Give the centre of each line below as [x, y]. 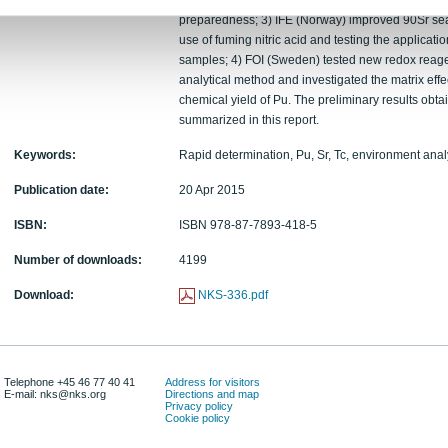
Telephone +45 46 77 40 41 [69, 382]
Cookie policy [197, 418]
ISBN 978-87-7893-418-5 [248, 225]
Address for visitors [212, 382]
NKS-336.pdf [233, 295]
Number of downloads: [78, 260]
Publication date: [61, 190]
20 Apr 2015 [212, 190]
